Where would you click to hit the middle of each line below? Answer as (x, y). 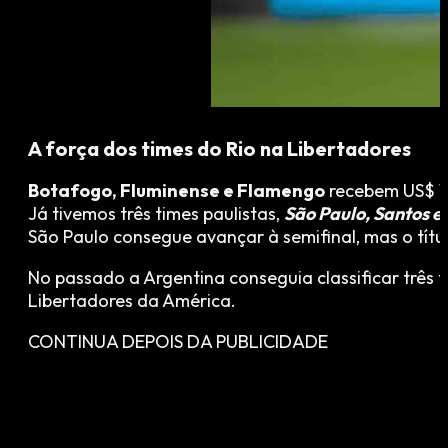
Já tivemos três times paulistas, (156, 214)
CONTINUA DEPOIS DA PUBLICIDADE (178, 342)
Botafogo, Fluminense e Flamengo (176, 191)
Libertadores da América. (132, 301)
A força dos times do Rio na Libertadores (219, 149)
